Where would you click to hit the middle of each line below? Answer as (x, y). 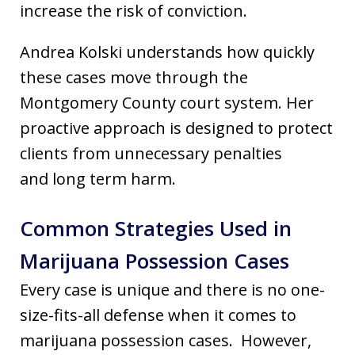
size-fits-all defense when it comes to (158, 315)
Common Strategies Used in (156, 228)
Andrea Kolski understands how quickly (167, 52)
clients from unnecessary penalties (151, 153)
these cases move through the (134, 77)
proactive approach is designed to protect (176, 128)
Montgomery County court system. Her (167, 103)
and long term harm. (100, 179)
